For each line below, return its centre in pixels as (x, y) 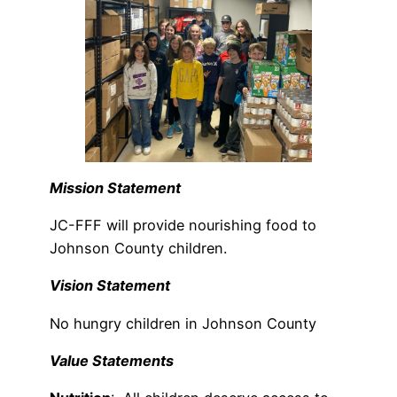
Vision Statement (110, 286)
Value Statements (112, 361)
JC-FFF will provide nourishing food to (183, 226)
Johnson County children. (138, 249)
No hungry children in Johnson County (183, 323)
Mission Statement (115, 187)
